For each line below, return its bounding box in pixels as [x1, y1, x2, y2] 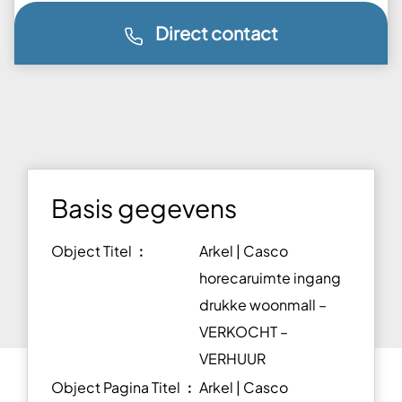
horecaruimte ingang [199, 268, 341, 288]
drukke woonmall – [199, 295, 327, 315]
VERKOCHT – [199, 322, 288, 342]
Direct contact [155, 22, 278, 45]
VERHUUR [199, 349, 266, 369]
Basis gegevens [51, 192, 237, 224]
